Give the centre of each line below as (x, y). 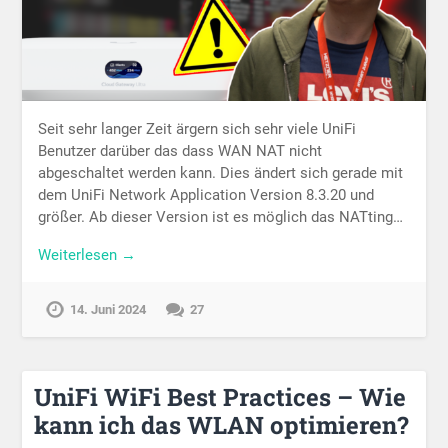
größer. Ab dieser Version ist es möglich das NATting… (221, 216)
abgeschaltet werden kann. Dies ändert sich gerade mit (221, 172)
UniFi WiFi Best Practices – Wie (220, 396)
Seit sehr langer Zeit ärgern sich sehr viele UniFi (197, 128)
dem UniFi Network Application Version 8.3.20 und (206, 194)
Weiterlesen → (87, 255)
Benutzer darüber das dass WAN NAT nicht (180, 150)
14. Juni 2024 (108, 310)
